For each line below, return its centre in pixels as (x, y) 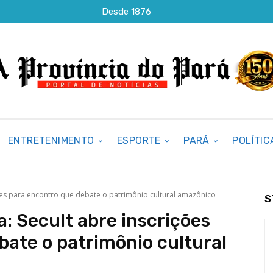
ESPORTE (139, 140)
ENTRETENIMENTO (51, 140)
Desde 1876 (127, 11)
